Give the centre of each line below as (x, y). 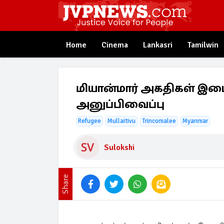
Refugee (89, 121)
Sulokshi (119, 147)
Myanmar (195, 121)
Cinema (115, 45)
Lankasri (158, 45)
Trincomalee (159, 121)
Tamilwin (203, 45)
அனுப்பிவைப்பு (120, 104)
